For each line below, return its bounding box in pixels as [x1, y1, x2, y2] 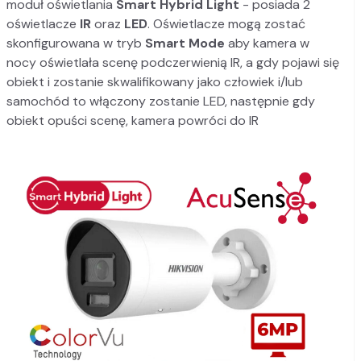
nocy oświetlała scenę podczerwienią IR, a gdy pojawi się [6, 54, 339, 72]
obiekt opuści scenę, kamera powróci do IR [6, 112, 259, 130]
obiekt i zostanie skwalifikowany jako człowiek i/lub [6, 73, 303, 91]
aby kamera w [225, 35, 309, 52]
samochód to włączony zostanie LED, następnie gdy [6, 93, 315, 110]
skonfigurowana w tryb [6, 35, 145, 52]
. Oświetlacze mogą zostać [147, 15, 305, 33]
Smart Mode [145, 35, 225, 52]
